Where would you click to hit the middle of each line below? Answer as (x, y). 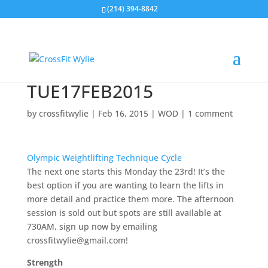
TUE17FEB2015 (90, 91)
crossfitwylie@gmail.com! (77, 240)
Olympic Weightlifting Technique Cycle (104, 158)
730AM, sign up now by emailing (92, 226)
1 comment (210, 113)
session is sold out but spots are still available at (124, 213)
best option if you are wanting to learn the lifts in (125, 185)
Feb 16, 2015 (123, 113)
